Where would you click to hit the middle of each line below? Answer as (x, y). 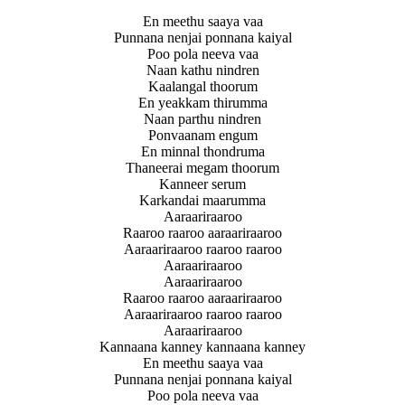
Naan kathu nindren (202, 70)
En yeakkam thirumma (202, 102)
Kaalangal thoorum (202, 86)
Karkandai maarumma (202, 200)
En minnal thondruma (202, 151)
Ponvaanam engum (202, 135)
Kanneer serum (202, 184)
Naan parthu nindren (202, 118)
